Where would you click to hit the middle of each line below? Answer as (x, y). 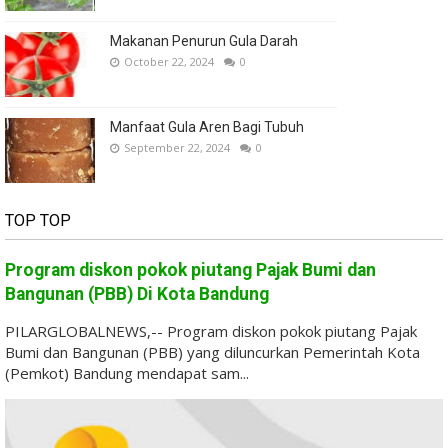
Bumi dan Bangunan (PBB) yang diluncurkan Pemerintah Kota (212, 352)
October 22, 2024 (169, 62)
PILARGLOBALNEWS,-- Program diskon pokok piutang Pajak (211, 331)
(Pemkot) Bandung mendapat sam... (127, 373)
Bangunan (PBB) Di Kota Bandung (137, 294)
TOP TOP (38, 221)
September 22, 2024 (177, 148)
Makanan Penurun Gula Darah (204, 41)
